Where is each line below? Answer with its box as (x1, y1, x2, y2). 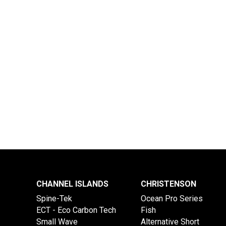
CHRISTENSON (140, 179, 196, 189)
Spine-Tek (36, 194, 72, 203)
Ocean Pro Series (140, 194, 203, 203)
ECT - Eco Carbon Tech (36, 205, 116, 215)
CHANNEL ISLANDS (36, 179, 108, 189)
